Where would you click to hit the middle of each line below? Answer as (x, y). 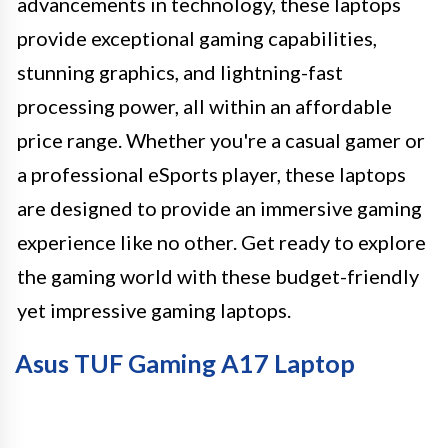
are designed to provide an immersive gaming (219, 208)
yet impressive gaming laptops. (154, 310)
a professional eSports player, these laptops (211, 174)
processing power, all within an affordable (204, 106)
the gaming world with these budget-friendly (218, 276)
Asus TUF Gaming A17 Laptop (185, 363)
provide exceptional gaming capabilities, (197, 38)
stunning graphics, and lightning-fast (180, 72)
